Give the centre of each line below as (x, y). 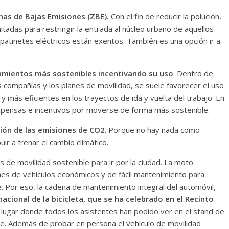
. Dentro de (193, 73)
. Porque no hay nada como (152, 130)
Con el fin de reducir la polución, (165, 16)
